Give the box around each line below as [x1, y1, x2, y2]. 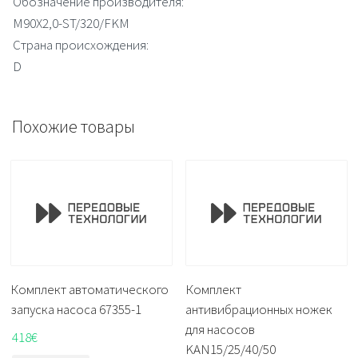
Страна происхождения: [13, 35, 149, 54]
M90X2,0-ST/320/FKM [13, 14, 129, 32]
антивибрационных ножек [185, 300, 333, 318]
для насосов [185, 320, 256, 338]
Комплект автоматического [10, 280, 169, 298]
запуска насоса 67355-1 [10, 300, 141, 318]
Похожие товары [12, 114, 135, 137]
